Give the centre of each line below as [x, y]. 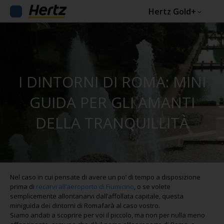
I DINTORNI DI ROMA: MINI [112, 82]
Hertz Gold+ [172, 11]
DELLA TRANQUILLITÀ [112, 123]
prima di [23, 186]
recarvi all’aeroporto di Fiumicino [85, 186]
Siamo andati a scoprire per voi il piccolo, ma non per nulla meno [107, 215]
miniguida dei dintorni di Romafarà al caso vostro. [85, 205]
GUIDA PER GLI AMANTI [112, 102]
